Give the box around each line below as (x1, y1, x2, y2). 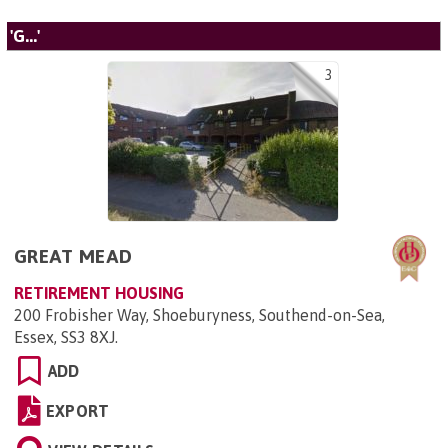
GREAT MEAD (14, 245, 133, 267)
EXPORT (45, 402, 110, 420)
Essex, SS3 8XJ (14, 328, 115, 346)
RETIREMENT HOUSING (14, 284, 184, 302)
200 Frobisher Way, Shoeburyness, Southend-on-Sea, (14, 306, 385, 324)
